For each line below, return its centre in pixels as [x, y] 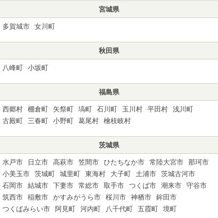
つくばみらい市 [26, 209]
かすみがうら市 [77, 197]
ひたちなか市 [124, 162]
